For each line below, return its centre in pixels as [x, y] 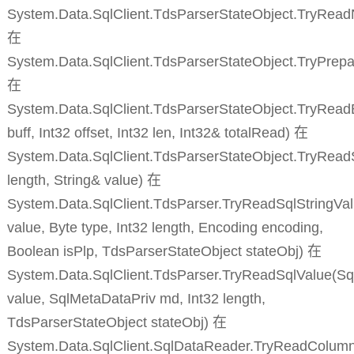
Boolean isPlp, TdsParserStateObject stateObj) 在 [164, 252]
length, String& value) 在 [84, 181]
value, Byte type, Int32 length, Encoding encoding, [165, 228]
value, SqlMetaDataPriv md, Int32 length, [136, 299]
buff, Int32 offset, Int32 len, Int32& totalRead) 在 [157, 133]
